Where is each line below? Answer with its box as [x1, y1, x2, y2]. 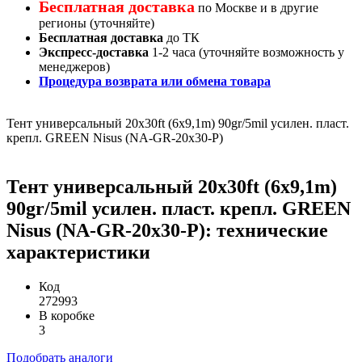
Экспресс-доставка [39, 44, 149, 59]
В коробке [39, 308, 95, 322]
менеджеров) [39, 59, 110, 74]
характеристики [6, 241, 150, 263]
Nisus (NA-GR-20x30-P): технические [6, 219, 328, 241]
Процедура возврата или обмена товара [39, 74, 271, 88]
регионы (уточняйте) [39, 15, 154, 30]
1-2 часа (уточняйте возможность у [149, 44, 344, 59]
